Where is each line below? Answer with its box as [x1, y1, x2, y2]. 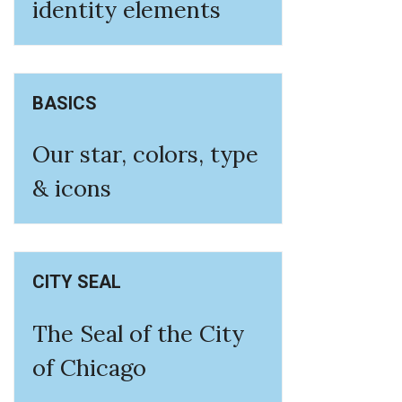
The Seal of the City [32, 318, 244, 348]
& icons [32, 173, 111, 204]
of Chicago [32, 352, 146, 382]
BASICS [32, 92, 97, 114]
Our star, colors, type [32, 139, 258, 170]
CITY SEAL [32, 271, 121, 293]
